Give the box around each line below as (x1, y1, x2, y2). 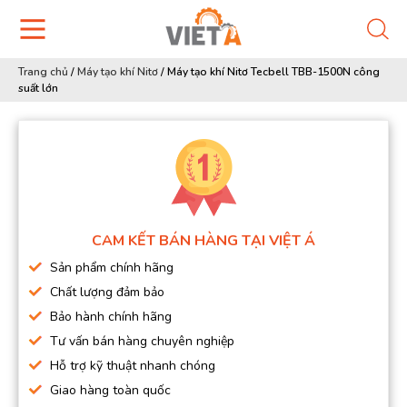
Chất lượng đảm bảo (50, 283, 164, 301)
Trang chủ (18, 65, 68, 79)
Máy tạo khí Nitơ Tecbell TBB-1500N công (167, 65, 380, 79)
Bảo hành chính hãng (50, 308, 172, 325)
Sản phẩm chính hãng (50, 259, 174, 276)
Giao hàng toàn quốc (50, 382, 171, 399)
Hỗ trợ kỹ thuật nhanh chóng (50, 357, 215, 374)
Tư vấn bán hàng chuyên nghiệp (50, 333, 234, 350)
